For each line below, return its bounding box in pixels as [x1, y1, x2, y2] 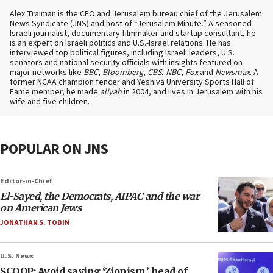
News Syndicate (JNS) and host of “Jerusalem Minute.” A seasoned [10, 18, 252, 30]
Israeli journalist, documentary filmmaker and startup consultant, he [10, 27, 256, 40]
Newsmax [215, 66, 250, 79]
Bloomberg [102, 66, 143, 79]
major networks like [10, 66, 83, 79]
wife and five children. [10, 96, 90, 108]
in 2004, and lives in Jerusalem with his [122, 86, 263, 99]
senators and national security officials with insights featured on [10, 57, 243, 69]
